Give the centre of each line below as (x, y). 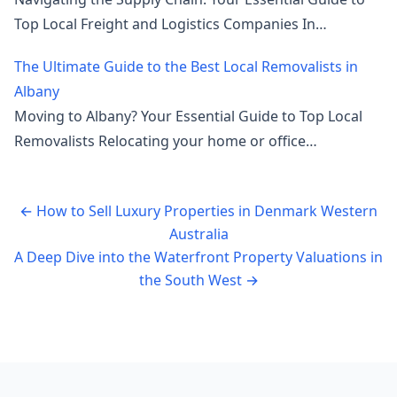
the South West (192, 280)
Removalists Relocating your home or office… (166, 141)
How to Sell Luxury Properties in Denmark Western (205, 211)
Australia (198, 234)
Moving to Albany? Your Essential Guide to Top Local (188, 117)
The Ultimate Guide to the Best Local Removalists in (186, 67)
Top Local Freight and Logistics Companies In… (171, 24)
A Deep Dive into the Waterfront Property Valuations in (198, 257)
